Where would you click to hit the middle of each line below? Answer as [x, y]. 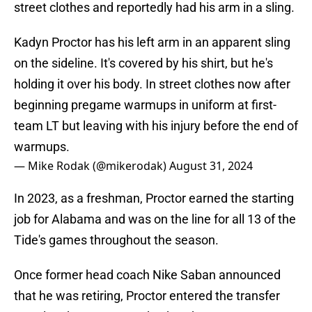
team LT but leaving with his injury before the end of [156, 126]
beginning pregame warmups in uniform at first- [145, 105]
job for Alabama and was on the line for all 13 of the [155, 219]
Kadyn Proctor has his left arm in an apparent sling [152, 42]
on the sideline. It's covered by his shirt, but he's [143, 63]
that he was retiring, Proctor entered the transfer [147, 296]
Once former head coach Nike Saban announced [147, 275]
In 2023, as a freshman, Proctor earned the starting [154, 198]
